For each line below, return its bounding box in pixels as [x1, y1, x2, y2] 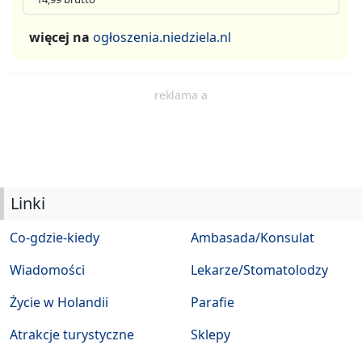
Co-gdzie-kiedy [10, 229, 99, 247]
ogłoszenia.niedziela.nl [93, 28, 231, 47]
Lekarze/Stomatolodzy [191, 261, 328, 280]
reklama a [154, 87, 208, 103]
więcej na [29, 28, 93, 47]
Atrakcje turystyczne [10, 326, 134, 344]
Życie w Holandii [10, 293, 108, 312]
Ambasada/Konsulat [191, 229, 314, 247]
